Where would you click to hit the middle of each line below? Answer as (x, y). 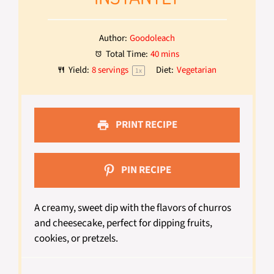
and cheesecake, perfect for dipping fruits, (124, 223)
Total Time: (126, 54)
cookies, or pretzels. (76, 239)
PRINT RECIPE (145, 124)
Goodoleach (153, 38)
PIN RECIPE (146, 170)
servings (113, 70)
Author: (113, 38)
